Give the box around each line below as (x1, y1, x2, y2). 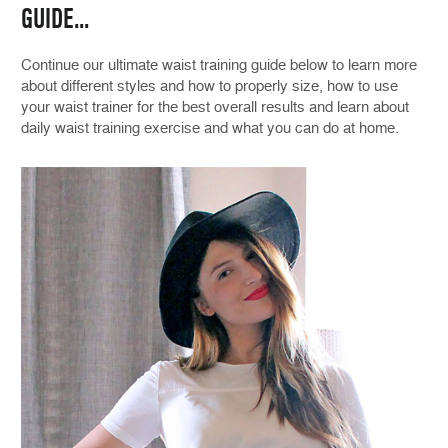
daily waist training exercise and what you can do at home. (21, 119, 399, 138)
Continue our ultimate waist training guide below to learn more (21, 56, 417, 75)
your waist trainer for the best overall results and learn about (21, 98, 409, 117)
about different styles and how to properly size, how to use (21, 77, 398, 96)
